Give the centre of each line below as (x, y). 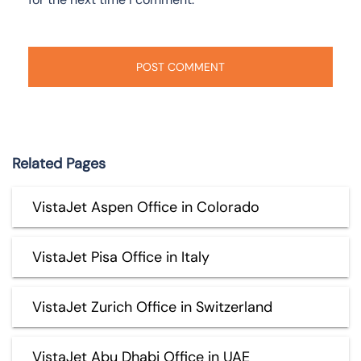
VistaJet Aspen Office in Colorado (146, 207)
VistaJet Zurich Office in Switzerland (152, 307)
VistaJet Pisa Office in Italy (121, 257)
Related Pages (59, 163)
